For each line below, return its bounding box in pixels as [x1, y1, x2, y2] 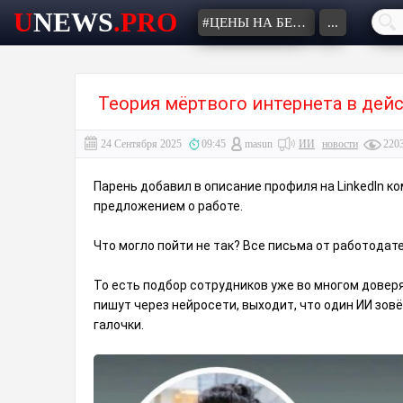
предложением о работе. [94, 199, 243, 213]
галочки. [94, 318, 144, 332]
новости [322, 138, 358, 150]
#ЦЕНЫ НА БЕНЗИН [292, 15, 306, 30]
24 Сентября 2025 [101, 138, 182, 150]
